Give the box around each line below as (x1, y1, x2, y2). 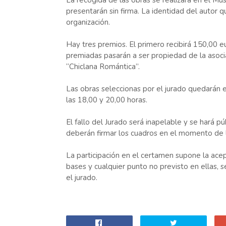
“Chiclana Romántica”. (66, 62, 140, 72)
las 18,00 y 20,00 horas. (66, 95, 147, 105)
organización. (66, 17, 110, 27)
